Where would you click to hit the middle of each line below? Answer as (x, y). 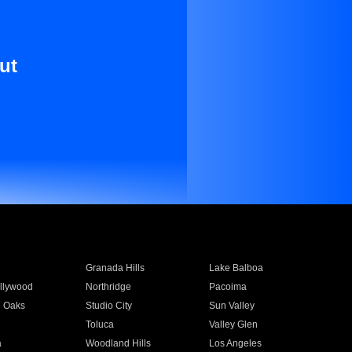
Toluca (99, 324)
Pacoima (228, 287)
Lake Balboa (236, 268)
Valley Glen (234, 324)
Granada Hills (115, 268)
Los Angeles (236, 343)
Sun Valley (232, 306)
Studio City (108, 306)
